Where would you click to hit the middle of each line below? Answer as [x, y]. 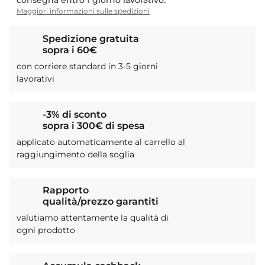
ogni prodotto [46, 230]
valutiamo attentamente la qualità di [93, 218]
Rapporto [66, 190]
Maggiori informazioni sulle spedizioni [83, 11]
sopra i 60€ [70, 50]
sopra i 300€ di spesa [94, 126]
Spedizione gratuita [91, 39]
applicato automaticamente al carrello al [101, 142]
